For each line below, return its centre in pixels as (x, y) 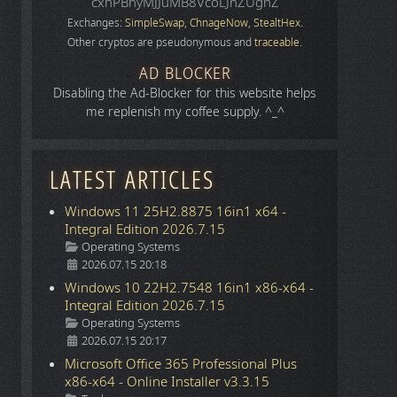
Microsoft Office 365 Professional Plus (181, 365)
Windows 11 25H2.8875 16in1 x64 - (176, 212)
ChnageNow (218, 23)
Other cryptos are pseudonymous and (161, 43)
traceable (277, 43)
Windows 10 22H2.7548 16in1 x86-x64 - (190, 288)
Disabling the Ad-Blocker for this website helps (185, 93)
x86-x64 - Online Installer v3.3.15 (167, 382)
